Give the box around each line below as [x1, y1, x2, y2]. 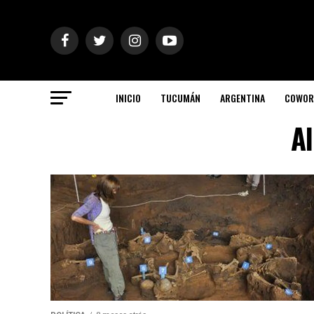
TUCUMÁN [161, 90, 200, 105]
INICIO [116, 90, 141, 105]
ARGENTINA [220, 90, 265, 105]
